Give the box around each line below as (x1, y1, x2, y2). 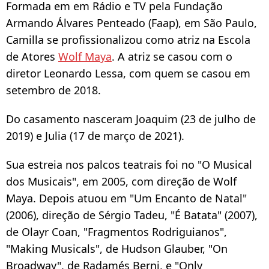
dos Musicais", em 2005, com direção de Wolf (6, 174, 237, 189)
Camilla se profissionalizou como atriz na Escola (6, 32, 250, 47)
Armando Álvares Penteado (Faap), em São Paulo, (6, 15, 257, 30)
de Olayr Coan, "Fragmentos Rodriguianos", (6, 224, 227, 239)
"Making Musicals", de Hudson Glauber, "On (6, 241, 228, 256)
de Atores (6, 49, 58, 64)
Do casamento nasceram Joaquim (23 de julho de (6, 111, 256, 126)
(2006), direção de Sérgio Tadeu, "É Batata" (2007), (6, 207, 258, 222)
